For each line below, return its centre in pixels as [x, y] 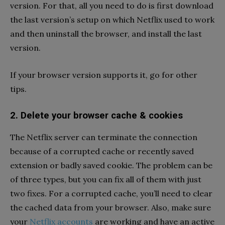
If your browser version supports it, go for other [104, 75]
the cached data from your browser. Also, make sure [110, 208]
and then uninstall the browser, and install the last [106, 34]
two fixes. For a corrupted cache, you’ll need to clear [111, 194]
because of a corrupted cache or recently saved [102, 151]
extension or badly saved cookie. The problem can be [111, 165]
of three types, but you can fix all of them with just [106, 180]
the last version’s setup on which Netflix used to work [112, 20]
